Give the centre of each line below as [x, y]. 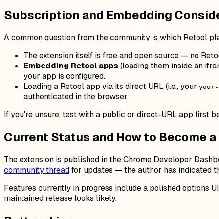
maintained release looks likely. [60, 198]
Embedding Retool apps [71, 66]
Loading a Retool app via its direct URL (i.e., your [111, 86]
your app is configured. [64, 76]
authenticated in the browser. [76, 96]
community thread [37, 170]
